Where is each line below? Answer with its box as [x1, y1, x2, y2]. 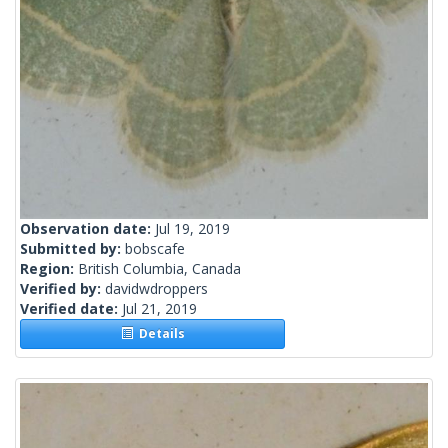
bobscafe [125, 239, 185, 259]
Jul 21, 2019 [122, 299, 197, 319]
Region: [20, 259, 78, 279]
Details [132, 325, 185, 343]
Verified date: [20, 299, 122, 319]
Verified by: [20, 279, 105, 299]
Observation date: [20, 219, 155, 239]
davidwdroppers [105, 279, 208, 299]
